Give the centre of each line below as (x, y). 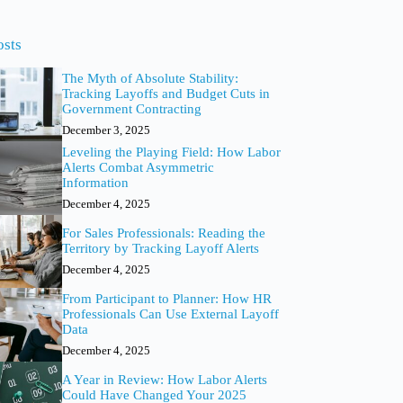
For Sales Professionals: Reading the (163, 233)
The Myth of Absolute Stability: (150, 79)
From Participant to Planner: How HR (166, 299)
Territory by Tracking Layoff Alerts (160, 248)
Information (95, 182)
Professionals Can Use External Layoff (170, 314)
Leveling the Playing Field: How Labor (171, 152)
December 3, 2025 (106, 130)
